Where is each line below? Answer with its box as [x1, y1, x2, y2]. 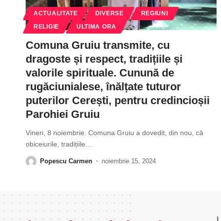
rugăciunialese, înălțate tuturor [26, 80, 181, 93]
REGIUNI [141, 10, 168, 16]
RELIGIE [34, 23, 59, 30]
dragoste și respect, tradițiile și [26, 52, 183, 65]
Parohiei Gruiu [26, 108, 100, 120]
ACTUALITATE [34, 10, 78, 16]
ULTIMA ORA [76, 23, 116, 30]
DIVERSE [95, 10, 124, 16]
